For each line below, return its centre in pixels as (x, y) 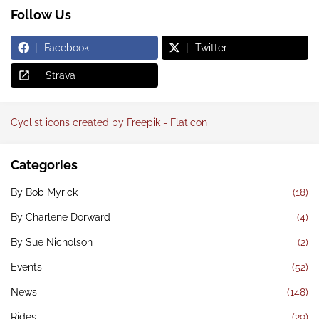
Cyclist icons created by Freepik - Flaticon (109, 123)
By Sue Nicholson (52, 242)
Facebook (67, 48)
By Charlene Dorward (61, 218)
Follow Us (41, 15)
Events (26, 267)
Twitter (211, 48)
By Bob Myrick (44, 193)
